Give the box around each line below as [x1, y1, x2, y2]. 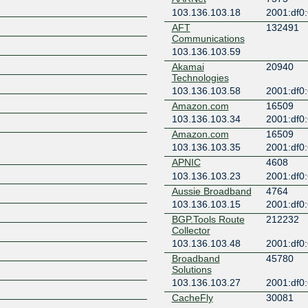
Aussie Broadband [171, 185, 252, 197]
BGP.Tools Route [171, 214, 245, 225]
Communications [171, 32, 245, 44]
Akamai [171, 60, 204, 72]
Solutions [171, 264, 212, 276]
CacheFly [171, 292, 213, 304]
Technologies [171, 71, 229, 83]
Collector [171, 225, 210, 236]
